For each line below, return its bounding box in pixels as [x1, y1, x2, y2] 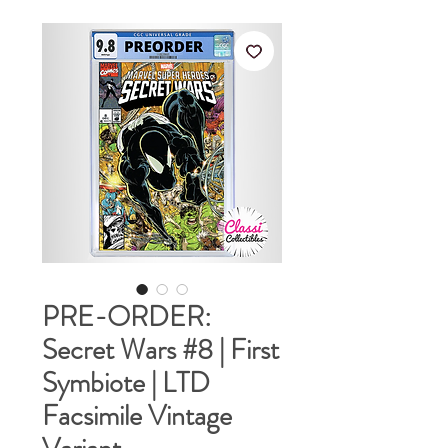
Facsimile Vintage [42, 395, 232, 436]
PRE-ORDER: [42, 296, 211, 337]
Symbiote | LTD [42, 362, 210, 403]
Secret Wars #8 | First [42, 329, 279, 370]
